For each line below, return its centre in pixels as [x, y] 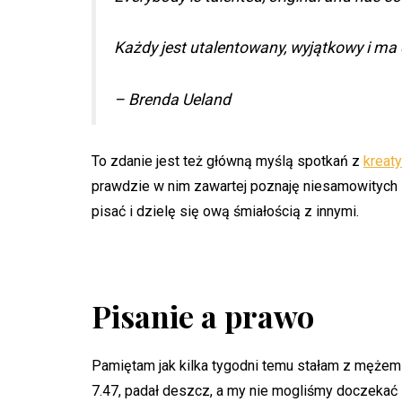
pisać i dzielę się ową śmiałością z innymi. [225, 211]
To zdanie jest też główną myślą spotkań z [227, 161]
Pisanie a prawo [203, 316]
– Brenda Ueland [172, 99]
